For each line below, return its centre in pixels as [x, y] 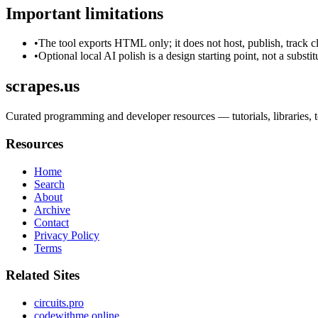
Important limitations [84, 13]
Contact [51, 222]
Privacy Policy [67, 235]
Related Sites [43, 275]
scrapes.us [43, 86]
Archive [52, 209]
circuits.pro [59, 303]
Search [49, 184]
